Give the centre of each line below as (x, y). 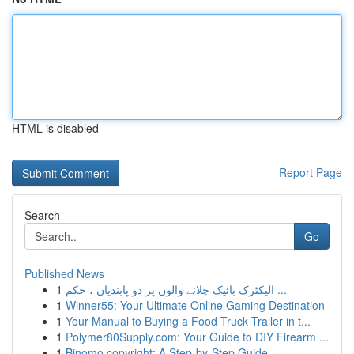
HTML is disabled (55, 128)
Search (42, 215)
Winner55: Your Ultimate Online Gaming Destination (195, 305)
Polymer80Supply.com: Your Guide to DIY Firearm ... (197, 337)
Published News (64, 273)
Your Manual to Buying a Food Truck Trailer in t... (188, 321)
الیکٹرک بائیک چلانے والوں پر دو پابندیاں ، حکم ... (281, 289)
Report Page (311, 172)
